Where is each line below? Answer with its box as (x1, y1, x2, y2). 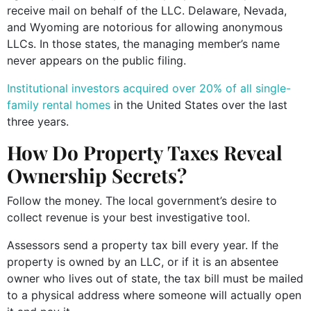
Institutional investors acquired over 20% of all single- (7, 81, 291, 95)
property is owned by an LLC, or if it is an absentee (7, 254, 278, 269)
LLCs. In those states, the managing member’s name (7, 36, 280, 51)
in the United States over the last (110, 97, 287, 112)
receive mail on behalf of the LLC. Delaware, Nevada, (7, 3, 287, 17)
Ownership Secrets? (7, 162, 187, 188)
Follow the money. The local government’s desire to (7, 193, 277, 208)
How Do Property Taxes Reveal (7, 139, 283, 165)
